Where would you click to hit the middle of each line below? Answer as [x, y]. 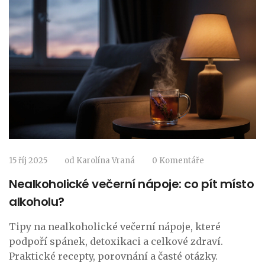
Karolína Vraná [106, 161]
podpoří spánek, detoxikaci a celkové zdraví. [116, 242]
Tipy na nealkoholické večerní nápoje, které [115, 227]
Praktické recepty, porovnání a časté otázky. [113, 256]
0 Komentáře [178, 161]
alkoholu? [37, 202]
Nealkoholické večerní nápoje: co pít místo [131, 184]
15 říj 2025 [28, 161]
